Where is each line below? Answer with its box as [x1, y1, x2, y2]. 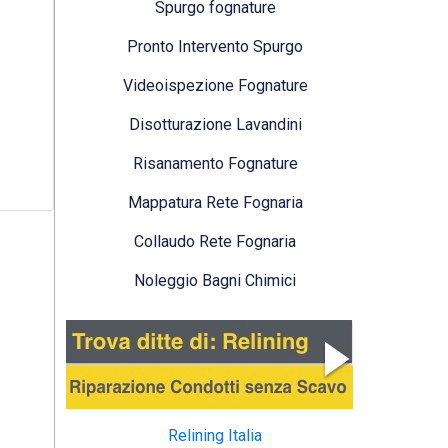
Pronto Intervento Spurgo [127, 36, 304, 56]
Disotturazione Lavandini [128, 114, 302, 134]
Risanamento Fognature [132, 153, 298, 173]
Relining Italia [168, 425, 263, 445]
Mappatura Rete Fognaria [127, 192, 303, 212]
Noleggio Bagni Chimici [134, 270, 297, 290]
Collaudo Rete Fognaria [134, 231, 297, 251]
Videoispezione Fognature [122, 75, 308, 95]
